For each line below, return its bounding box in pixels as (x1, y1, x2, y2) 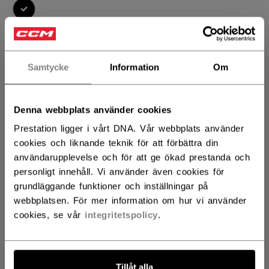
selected (23, 8, 64, 22)
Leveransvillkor (35, 225, 98, 237)
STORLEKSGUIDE (161, 43, 244, 57)
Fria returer (142, 225, 191, 237)
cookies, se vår (14, 210, 85, 220)
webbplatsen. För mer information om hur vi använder (14, 195, 247, 206)
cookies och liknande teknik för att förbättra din (14, 138, 219, 148)
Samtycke (27, 61, 69, 72)
